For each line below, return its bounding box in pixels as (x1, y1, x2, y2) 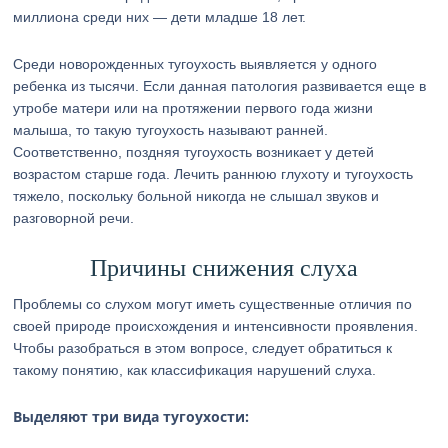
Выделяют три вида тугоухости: (13, 407, 250, 426)
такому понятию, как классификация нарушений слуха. (13, 362, 377, 378)
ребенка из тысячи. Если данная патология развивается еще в (13, 78, 427, 94)
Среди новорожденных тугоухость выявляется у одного (13, 56, 378, 72)
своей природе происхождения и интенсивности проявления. (13, 318, 419, 334)
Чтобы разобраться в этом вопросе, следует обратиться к (13, 340, 393, 356)
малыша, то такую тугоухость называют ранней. (13, 122, 329, 138)
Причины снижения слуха (89, 255, 358, 281)
